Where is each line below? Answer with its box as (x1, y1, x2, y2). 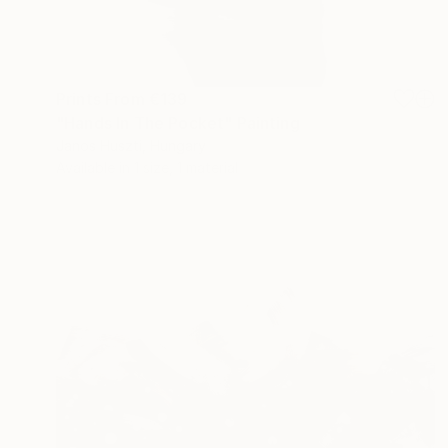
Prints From (56, 88, 149, 109)
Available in (56, 158, 134, 176)
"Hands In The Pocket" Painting (56, 112, 300, 133)
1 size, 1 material (134, 158, 238, 176)
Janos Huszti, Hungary (56, 136, 206, 154)
